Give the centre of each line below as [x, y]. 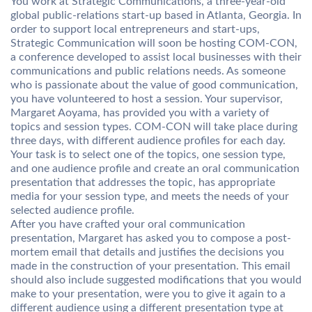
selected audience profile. [72, 210]
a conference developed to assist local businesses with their [156, 57]
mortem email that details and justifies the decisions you [147, 252]
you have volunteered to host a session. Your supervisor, [147, 99]
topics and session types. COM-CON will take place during [154, 127]
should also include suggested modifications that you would [156, 280]
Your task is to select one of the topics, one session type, [148, 155]
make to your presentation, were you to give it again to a [148, 294]
